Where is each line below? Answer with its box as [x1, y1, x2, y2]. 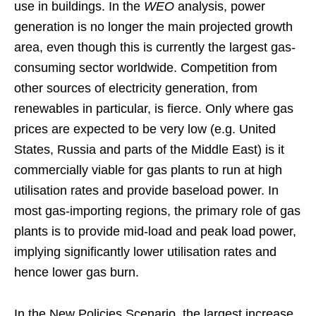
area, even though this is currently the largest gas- [14, 39, 296, 54]
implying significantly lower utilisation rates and [14, 244, 276, 259]
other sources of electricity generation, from [14, 80, 257, 95]
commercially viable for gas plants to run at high [14, 162, 282, 177]
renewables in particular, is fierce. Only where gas [14, 101, 293, 116]
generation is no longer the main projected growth [14, 19, 293, 34]
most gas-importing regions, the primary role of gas [14, 203, 300, 218]
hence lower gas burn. [14, 265, 139, 279]
